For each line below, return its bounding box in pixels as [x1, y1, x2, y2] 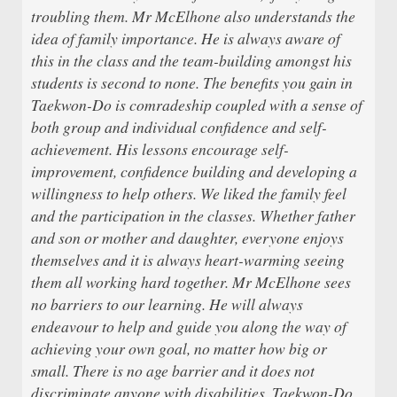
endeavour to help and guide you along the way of [31, 315, 346, 337]
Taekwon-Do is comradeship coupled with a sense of [31, 93, 362, 115]
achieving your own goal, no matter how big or [31, 337, 327, 359]
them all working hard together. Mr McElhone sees [31, 270, 351, 292]
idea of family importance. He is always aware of [31, 27, 340, 49]
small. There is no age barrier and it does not [31, 359, 315, 381]
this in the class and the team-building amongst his [31, 49, 352, 71]
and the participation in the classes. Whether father [31, 204, 355, 226]
